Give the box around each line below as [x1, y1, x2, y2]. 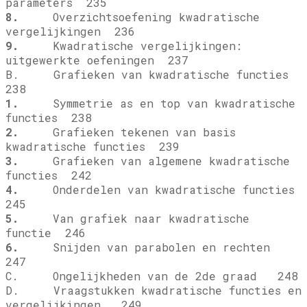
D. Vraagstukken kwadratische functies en [5, 283, 302, 298]
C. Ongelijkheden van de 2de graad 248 [5, 269, 298, 284]
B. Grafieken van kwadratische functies [5, 67, 295, 82]
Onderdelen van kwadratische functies [19, 182, 302, 197]
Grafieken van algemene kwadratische [19, 153, 290, 169]
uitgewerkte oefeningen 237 [5, 53, 188, 68]
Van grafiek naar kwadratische [19, 211, 249, 226]
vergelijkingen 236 [5, 24, 135, 39]
